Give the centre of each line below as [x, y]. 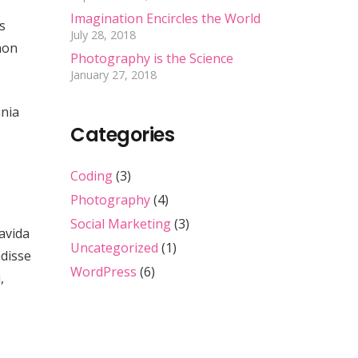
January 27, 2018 [113, 75]
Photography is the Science [152, 59]
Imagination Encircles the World [165, 19]
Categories [123, 135]
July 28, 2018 [103, 35]
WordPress [103, 272]
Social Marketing [121, 224]
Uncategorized [114, 248]
